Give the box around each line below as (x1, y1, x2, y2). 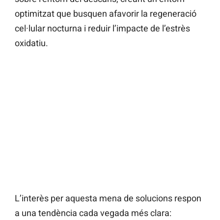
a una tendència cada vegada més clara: (15, 208, 171, 219)
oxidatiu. (15, 38, 48, 49)
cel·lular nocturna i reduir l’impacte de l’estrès (15, 23, 190, 34)
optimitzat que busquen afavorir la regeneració (15, 8, 196, 19)
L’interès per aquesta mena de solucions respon (15, 193, 201, 204)
